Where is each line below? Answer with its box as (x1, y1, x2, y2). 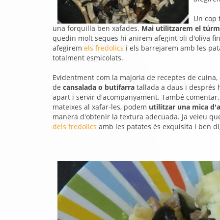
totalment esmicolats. (53, 53, 123, 62)
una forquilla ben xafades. (53, 24, 141, 33)
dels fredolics (53, 122, 97, 131)
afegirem (53, 43, 84, 53)
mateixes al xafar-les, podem (53, 102, 149, 111)
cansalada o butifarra (63, 82, 135, 92)
